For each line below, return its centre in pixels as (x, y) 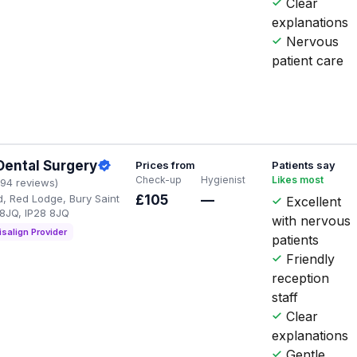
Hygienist (223, 179)
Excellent (312, 201)
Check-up (159, 179)
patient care (308, 60)
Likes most (298, 179)
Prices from (166, 165)
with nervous (312, 220)
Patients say (304, 165)
